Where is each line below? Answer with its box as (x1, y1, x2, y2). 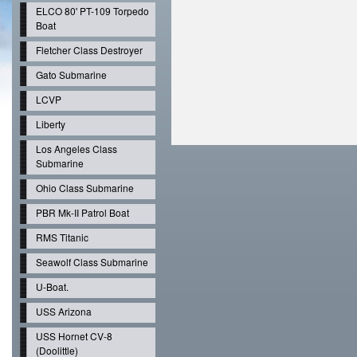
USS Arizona (36, 304, 92, 318)
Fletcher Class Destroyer (36, 43, 143, 57)
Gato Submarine (36, 68, 107, 81)
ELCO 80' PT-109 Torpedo (36, 4, 149, 18)
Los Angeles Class (36, 142, 117, 155)
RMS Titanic (36, 230, 88, 244)
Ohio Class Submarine (36, 181, 134, 194)
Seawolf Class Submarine (36, 255, 148, 269)
